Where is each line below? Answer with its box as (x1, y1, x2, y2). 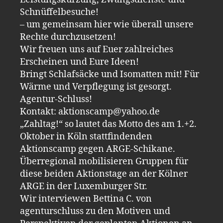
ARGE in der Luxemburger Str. (20, 180, 147, 192)
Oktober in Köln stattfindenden (20, 130, 152, 142)
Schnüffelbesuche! (20, 6, 99, 18)
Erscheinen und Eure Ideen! (20, 56, 139, 68)
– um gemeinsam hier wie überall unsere (20, 18, 194, 30)
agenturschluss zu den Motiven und (20, 205, 170, 217)
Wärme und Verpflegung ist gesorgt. (20, 81, 172, 93)
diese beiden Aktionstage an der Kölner (20, 168, 188, 180)
